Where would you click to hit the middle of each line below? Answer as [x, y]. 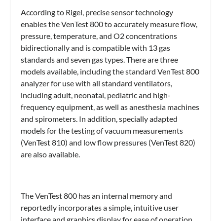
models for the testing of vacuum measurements [102, 131]
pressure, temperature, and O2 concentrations [99, 36]
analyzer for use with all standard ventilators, [97, 83]
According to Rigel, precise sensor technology [97, 12]
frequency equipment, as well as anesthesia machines [110, 107]
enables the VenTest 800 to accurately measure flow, [109, 24]
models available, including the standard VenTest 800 [110, 72]
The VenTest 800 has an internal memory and [97, 195]
